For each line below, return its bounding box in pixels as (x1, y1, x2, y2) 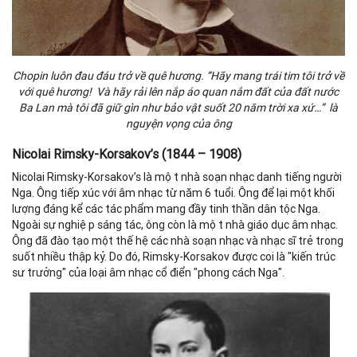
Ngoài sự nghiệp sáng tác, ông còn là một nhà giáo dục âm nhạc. (12, 217, 338, 232)
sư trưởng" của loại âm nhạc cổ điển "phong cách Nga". (12, 265, 287, 280)
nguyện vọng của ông (125, 116, 232, 131)
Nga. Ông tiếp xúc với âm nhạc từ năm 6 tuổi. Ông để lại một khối (12, 185, 335, 200)
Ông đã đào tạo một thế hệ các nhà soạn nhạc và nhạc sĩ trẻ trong (12, 233, 343, 248)
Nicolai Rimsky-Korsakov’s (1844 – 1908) (12, 145, 245, 162)
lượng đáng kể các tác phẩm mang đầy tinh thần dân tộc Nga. (12, 201, 320, 216)
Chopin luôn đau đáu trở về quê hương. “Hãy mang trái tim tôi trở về (13, 68, 344, 83)
